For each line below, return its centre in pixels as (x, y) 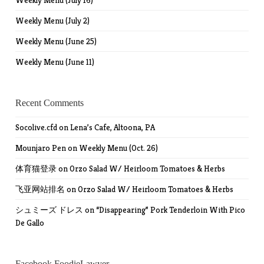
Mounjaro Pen (41, 148)
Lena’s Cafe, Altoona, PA (113, 128)
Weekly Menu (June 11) (55, 62)
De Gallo (30, 223)
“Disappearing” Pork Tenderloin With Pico (171, 210)
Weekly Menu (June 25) (56, 42)
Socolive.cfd (37, 128)
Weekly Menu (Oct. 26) (119, 148)
